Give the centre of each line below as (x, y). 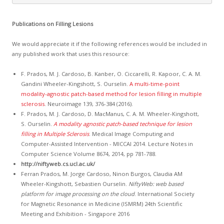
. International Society (164, 194)
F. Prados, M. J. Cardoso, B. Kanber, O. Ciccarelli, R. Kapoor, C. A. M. (111, 74)
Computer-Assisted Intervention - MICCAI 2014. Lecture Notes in (107, 144)
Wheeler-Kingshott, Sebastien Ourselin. (74, 184)
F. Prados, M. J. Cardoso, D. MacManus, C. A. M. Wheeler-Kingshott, (110, 114)
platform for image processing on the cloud (77, 194)
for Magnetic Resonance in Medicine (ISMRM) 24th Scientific (101, 204)
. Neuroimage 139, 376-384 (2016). (88, 104)
